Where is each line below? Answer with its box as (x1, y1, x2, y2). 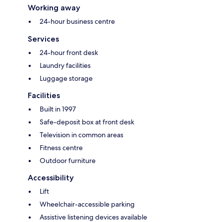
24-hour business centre (40, 17, 115, 26)
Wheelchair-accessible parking (40, 200, 135, 209)
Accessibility (28, 173, 74, 183)
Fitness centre (40, 143, 83, 153)
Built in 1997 (40, 105, 76, 114)
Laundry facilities (40, 61, 91, 70)
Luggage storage (40, 74, 93, 83)
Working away (28, 3, 80, 13)
